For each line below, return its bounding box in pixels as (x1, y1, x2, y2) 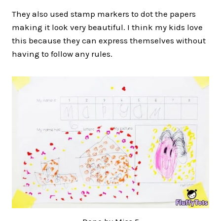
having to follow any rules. (12, 49, 112, 59)
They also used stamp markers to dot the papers (12, 9, 196, 19)
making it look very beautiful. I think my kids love (12, 22, 203, 33)
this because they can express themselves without (12, 36, 206, 46)
